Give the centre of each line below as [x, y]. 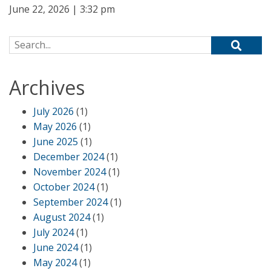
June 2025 [56, 142]
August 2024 [62, 217]
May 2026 [55, 126]
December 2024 [69, 157]
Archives [47, 87]
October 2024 [64, 187]
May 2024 [55, 263]
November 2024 [70, 172]
